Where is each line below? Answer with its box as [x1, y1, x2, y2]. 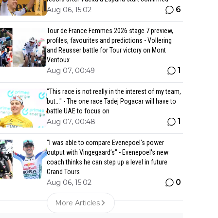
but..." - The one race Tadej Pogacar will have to [47, 97, 176, 105]
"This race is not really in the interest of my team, [47, 88, 181, 95]
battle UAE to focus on [47, 107, 109, 115]
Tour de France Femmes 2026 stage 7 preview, [47, 27, 173, 35]
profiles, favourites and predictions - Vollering [47, 36, 172, 44]
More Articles [55, 199, 100, 207]
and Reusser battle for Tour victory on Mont [47, 46, 166, 54]
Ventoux [47, 56, 70, 64]
